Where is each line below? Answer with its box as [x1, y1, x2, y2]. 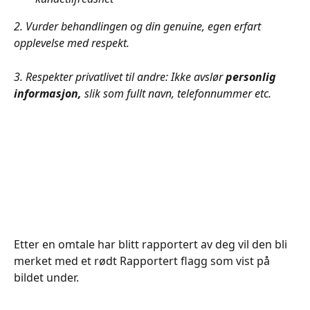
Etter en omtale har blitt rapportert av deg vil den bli [14, 237, 290, 253]
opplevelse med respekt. [14, 35, 132, 51]
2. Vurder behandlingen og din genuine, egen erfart [14, 19, 264, 35]
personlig [226, 69, 279, 84]
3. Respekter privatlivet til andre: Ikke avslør [14, 69, 226, 84]
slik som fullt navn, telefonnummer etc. [84, 85, 274, 101]
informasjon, [14, 85, 84, 101]
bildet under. [14, 270, 79, 286]
